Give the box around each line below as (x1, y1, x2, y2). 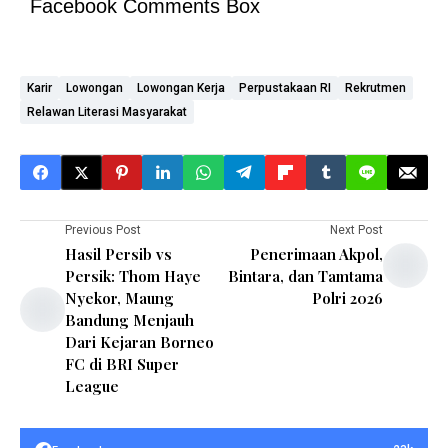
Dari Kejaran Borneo (65, 332, 214, 353)
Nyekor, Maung (65, 288, 174, 309)
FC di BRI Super (65, 354, 179, 375)
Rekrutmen (345, 81, 406, 96)
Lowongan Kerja (137, 81, 225, 96)
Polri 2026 (312, 288, 383, 309)
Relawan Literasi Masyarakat (27, 105, 187, 120)
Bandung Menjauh (65, 310, 194, 331)
